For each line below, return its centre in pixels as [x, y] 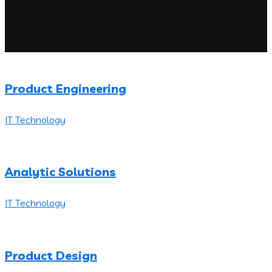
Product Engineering [66, 89]
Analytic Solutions [60, 172]
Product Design [51, 255]
